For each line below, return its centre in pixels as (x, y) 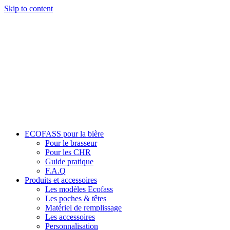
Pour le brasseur (71, 143)
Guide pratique (69, 161)
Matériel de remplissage (83, 208)
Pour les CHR (68, 152)
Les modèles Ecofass (79, 189)
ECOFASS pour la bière (64, 134)
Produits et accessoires (61, 180)
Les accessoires (70, 217)
